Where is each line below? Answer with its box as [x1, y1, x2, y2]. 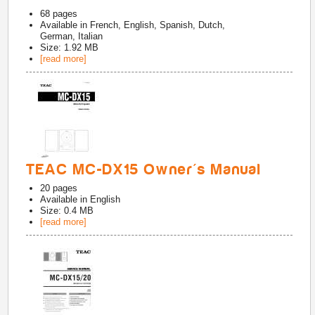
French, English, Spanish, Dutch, [90, 20, 226, 30]
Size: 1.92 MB [40, 42, 99, 53]
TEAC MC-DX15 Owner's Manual [26, 161, 262, 178]
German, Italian [40, 31, 103, 41]
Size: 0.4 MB [40, 205, 94, 216]
